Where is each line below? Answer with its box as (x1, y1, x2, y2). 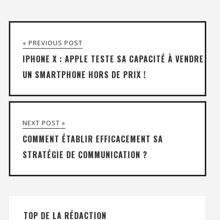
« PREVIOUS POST (22, 38, 82, 47)
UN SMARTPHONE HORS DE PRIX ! (22, 68, 146, 81)
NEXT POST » (22, 118, 65, 127)
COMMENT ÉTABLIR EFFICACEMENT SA (22, 133, 163, 145)
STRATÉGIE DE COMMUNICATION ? (22, 148, 147, 161)
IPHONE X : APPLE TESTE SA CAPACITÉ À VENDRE (22, 53, 204, 65)
